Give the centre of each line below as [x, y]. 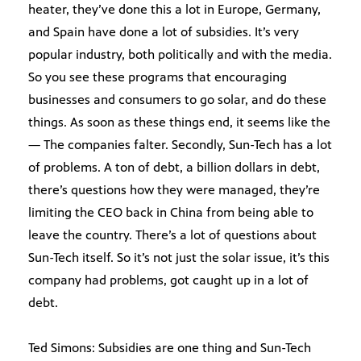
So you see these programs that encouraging [158, 77]
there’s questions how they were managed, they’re [174, 190]
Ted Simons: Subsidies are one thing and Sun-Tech [170, 348]
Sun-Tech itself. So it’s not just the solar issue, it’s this [179, 258]
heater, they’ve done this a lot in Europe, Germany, [174, 10]
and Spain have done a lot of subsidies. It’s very [164, 32]
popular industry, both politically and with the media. [180, 55]
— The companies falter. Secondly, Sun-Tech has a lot [180, 145]
